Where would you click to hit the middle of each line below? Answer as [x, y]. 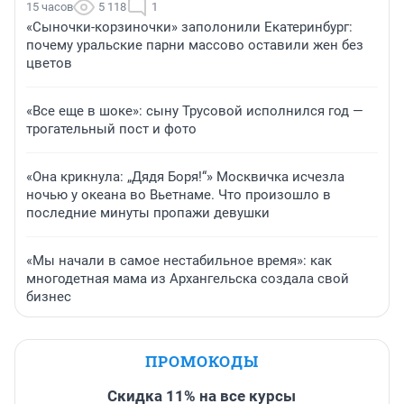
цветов [49, 64]
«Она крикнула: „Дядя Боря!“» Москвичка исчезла [185, 177]
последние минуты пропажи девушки [148, 213]
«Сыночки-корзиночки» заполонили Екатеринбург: [189, 28]
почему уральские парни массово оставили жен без [195, 46]
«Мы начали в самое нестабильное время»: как [179, 261]
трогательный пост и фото [111, 129]
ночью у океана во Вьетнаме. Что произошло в [179, 195]
